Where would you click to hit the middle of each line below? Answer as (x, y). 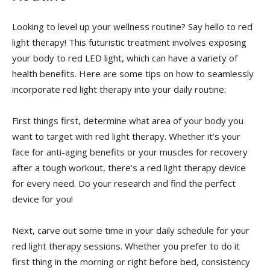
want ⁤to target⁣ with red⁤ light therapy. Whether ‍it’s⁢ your (126, 136)
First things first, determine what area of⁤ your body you (128, 120)
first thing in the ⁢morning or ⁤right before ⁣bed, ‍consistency (131, 261)
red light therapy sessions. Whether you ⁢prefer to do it (126, 246)
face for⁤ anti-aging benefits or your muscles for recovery (130, 152)
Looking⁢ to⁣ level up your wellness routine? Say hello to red (132, 26)
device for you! (42, 199)
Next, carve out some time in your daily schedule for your (131, 230)
